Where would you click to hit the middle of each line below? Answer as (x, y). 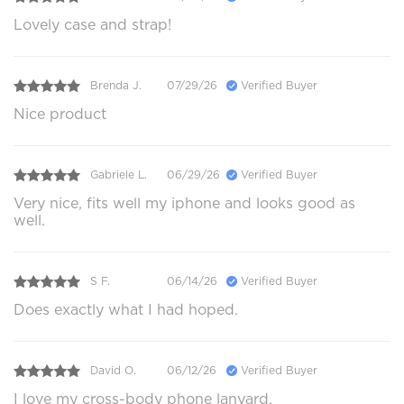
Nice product (60, 114)
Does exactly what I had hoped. (126, 309)
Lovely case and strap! (92, 24)
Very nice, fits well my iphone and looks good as (184, 203)
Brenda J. (116, 86)
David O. (113, 371)
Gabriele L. (119, 175)
